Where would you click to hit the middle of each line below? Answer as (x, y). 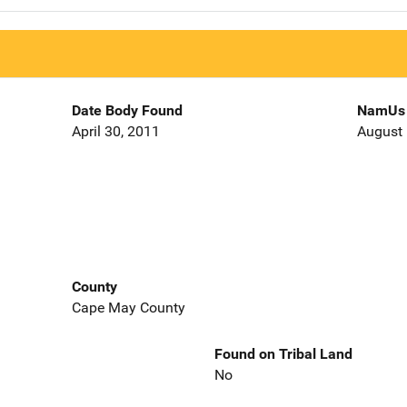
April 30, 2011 (115, 132)
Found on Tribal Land (283, 353)
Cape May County (128, 307)
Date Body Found (127, 111)
